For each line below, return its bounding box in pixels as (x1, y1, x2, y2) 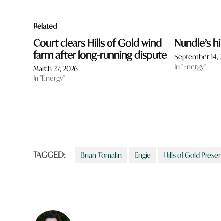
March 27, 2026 (33, 63, 78, 73)
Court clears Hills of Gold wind (33, 36, 162, 50)
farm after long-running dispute (33, 48, 167, 62)
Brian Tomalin (80, 150, 122, 160)
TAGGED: (33, 149, 66, 160)
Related (33, 21, 57, 31)
